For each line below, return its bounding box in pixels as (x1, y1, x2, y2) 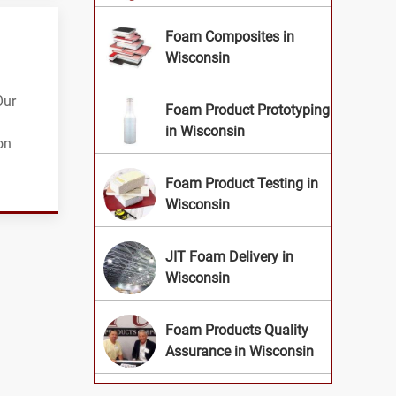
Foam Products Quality (165, 322, 308, 339)
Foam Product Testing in (165, 175, 318, 193)
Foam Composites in (165, 28, 294, 46)
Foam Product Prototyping (165, 102, 330, 119)
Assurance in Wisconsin (165, 343, 314, 361)
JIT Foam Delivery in (165, 248, 293, 266)
